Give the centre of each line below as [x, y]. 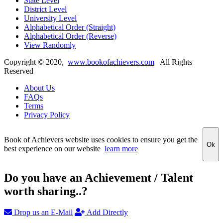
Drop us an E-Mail [42, 213]
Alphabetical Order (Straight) [70, 27]
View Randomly [50, 45]
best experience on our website [54, 149]
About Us [39, 88]
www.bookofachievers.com [111, 62]
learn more [121, 149]
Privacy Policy [47, 115]
